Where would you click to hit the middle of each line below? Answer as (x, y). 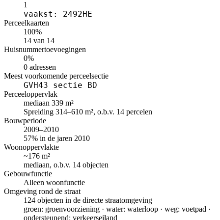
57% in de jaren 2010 (57, 138)
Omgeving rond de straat (42, 192)
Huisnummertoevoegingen (45, 50)
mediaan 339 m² (49, 103)
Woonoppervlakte (31, 147)
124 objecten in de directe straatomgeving (88, 200)
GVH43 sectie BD (60, 85)
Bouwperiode (25, 121)
